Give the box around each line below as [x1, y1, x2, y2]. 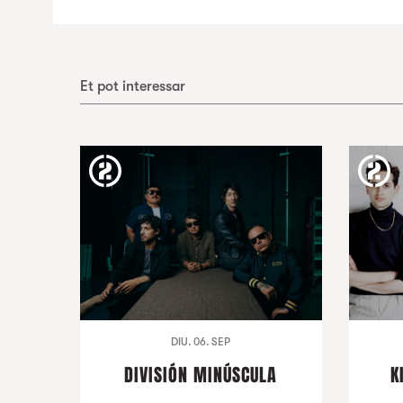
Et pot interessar [79, 78, 185, 94]
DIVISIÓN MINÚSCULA [124, 362, 278, 389]
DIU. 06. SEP [171, 336, 231, 348]
